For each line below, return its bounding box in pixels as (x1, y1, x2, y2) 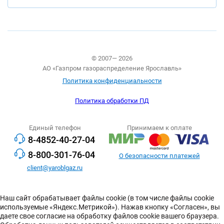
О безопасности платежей (118, 151, 200, 159)
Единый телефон (28, 123, 81, 131)
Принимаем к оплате (126, 123, 192, 131)
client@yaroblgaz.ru (27, 163, 82, 171)
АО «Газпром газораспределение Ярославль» (42, 64, 181, 72)
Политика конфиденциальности (62, 76, 162, 84)
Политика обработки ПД (75, 96, 149, 104)
